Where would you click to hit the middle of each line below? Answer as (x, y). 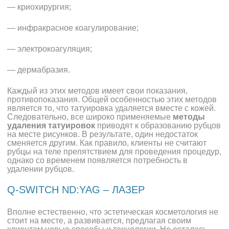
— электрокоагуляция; (50, 49)
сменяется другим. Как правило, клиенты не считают (107, 143)
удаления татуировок (51, 125)
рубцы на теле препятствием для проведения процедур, (114, 152)
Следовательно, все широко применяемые (90, 117)
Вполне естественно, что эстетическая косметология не (113, 212)
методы (189, 117)
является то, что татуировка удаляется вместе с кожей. (112, 108)
